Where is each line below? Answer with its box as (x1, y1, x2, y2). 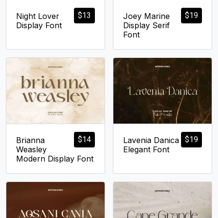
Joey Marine (123, 11, 170, 21)
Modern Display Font (16, 153, 93, 163)
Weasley (16, 144, 47, 154)
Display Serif (123, 20, 170, 31)
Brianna (16, 135, 45, 145)
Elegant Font (123, 144, 169, 154)
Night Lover (16, 11, 59, 21)
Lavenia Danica (123, 135, 179, 145)
